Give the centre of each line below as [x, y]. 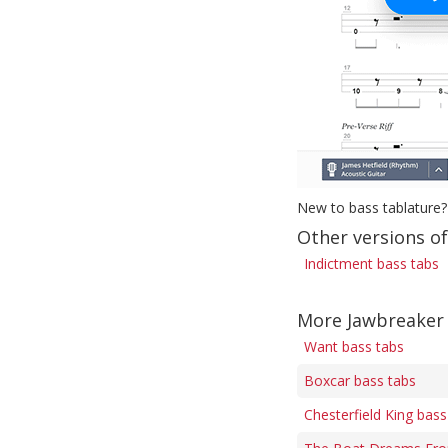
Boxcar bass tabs [360, 380]
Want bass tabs [354, 346]
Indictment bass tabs [371, 263]
